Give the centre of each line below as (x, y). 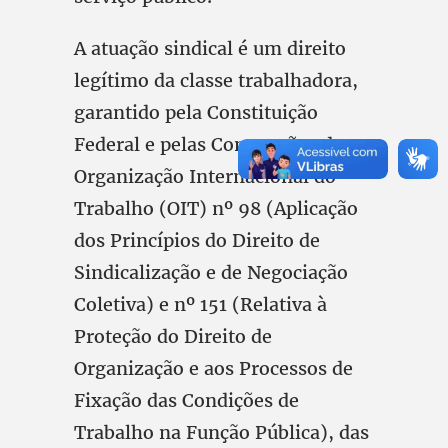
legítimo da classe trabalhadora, (216, 80)
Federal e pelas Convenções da (208, 144)
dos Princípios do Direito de (197, 240)
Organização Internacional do (205, 176)
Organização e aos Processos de (213, 368)
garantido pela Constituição (196, 112)
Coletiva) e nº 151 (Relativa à (200, 304)
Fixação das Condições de (186, 400)
